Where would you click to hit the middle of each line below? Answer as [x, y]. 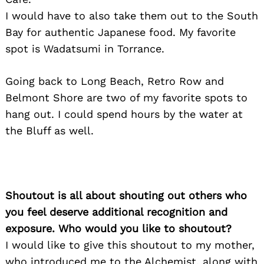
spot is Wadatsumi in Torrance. [85, 49]
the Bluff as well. [49, 131]
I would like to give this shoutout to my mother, [130, 245]
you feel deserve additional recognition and [116, 212]
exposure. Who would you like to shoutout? [118, 229]
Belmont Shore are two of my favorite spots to [126, 98]
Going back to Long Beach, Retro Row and [115, 81]
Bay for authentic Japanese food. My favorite [121, 32]
